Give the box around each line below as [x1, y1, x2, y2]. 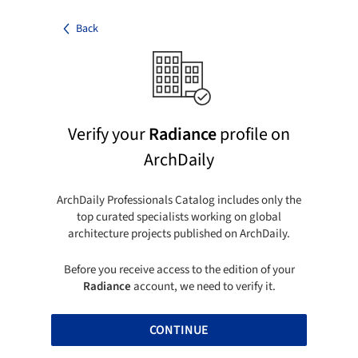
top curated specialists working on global [77, 208, 281, 225]
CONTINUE [149, 320, 209, 339]
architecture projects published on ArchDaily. [68, 225, 290, 242]
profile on [217, 121, 290, 147]
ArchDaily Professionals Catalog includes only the [57, 191, 301, 209]
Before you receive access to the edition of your [63, 261, 295, 278]
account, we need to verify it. [130, 277, 276, 295]
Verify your [68, 121, 149, 147]
